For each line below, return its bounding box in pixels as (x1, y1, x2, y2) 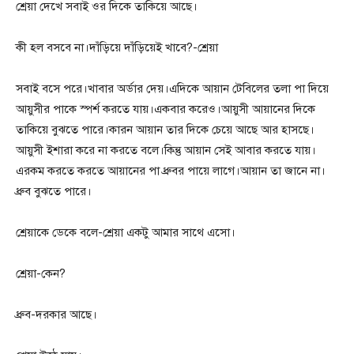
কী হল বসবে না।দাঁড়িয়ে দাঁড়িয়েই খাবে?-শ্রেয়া (16, 40, 218, 55)
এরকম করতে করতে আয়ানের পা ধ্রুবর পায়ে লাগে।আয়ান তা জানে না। (16, 164, 326, 179)
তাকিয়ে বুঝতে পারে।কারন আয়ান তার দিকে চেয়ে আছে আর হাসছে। (16, 122, 314, 137)
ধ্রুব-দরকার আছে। (16, 307, 97, 322)
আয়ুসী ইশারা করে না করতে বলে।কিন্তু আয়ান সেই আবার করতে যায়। (16, 143, 316, 158)
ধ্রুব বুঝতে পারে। (16, 184, 92, 199)
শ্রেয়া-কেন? (16, 266, 66, 281)
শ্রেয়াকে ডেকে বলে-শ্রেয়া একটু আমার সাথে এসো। (16, 225, 235, 240)
